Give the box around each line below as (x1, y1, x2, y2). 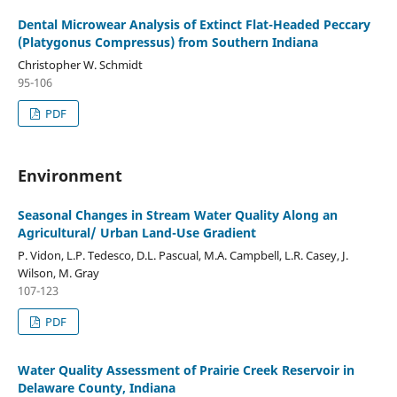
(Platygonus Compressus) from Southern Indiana (17, 33, 318, 51)
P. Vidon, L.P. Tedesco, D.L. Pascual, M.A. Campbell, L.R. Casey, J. (17, 246, 348, 263)
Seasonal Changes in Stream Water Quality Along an (17, 206, 338, 223)
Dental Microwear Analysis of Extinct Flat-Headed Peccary (17, 15, 370, 33)
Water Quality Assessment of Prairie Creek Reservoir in (17, 361, 354, 378)
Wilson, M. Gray (17, 264, 99, 281)
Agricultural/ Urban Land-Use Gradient (17, 223, 256, 241)
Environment (17, 164, 122, 186)
